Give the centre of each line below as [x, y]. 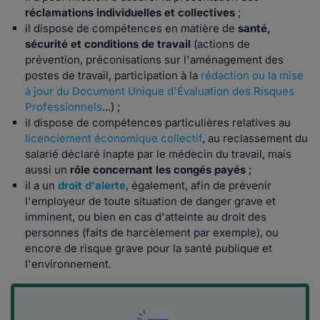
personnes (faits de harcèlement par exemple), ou [152, 233]
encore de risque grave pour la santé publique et [149, 249]
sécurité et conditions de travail [108, 44]
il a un [41, 186]
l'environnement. [68, 264]
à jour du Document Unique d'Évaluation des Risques [160, 91]
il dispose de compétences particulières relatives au [158, 123]
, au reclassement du [255, 139]
